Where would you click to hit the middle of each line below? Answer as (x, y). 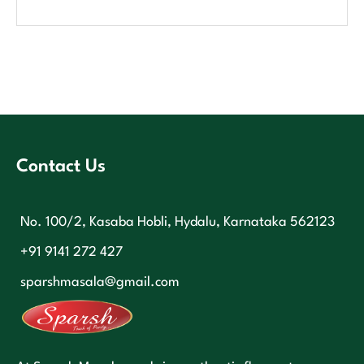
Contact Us (61, 167)
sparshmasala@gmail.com (100, 283)
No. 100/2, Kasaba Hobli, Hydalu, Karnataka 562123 (178, 223)
